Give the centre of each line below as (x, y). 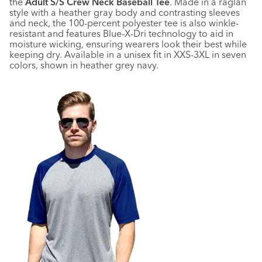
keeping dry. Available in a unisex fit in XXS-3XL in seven (128, 55)
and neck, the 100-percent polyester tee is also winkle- (124, 23)
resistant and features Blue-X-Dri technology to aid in (121, 34)
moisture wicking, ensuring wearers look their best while (128, 44)
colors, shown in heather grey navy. (84, 65)
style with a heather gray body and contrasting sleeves (125, 13)
